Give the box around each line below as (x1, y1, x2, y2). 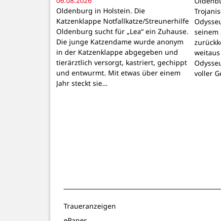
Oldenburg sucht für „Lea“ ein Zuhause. (56, 27, 188, 37)
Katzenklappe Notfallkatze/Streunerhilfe (56, 16, 189, 26)
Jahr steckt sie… (56, 78, 108, 88)
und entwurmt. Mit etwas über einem (56, 68, 181, 78)
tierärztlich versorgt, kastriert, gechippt (56, 58, 187, 68)
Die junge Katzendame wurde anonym (56, 37, 184, 47)
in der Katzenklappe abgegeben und (56, 47, 178, 57)
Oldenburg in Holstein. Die (56, 6, 145, 16)
